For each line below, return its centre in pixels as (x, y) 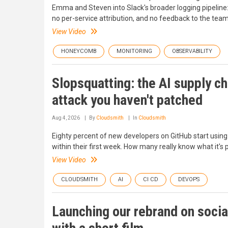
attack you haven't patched (127, 100)
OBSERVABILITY (192, 51)
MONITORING (134, 51)
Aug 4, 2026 (66, 118)
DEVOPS (189, 179)
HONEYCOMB (79, 51)
